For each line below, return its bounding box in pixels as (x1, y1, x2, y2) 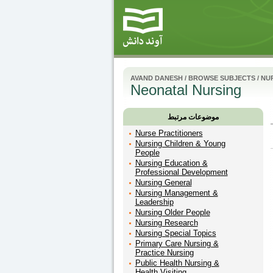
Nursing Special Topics (135, 229, 216, 238)
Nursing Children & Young (135, 139, 225, 148)
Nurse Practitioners (135, 129, 203, 138)
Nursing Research (135, 218, 198, 227)
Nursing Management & (135, 188, 218, 197)
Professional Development (135, 168, 228, 177)
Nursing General (135, 178, 192, 187)
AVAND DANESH (130, 74, 183, 82)
